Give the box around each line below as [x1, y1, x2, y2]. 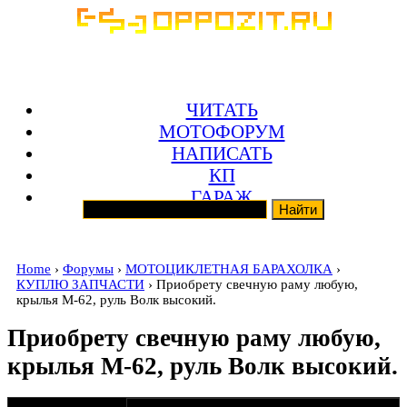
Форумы [63, 262, 114, 276]
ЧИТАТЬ [185, 98, 258, 120]
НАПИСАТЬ [171, 142, 273, 164]
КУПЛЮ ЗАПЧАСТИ [16, 277, 144, 292]
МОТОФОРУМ [158, 120, 285, 142]
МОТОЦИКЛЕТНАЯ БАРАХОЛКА [125, 262, 333, 276]
